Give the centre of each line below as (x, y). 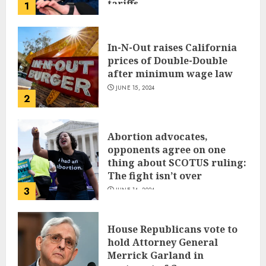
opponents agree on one (167, 149)
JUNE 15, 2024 (135, 88)
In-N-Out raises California (172, 48)
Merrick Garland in (156, 255)
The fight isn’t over (155, 175)
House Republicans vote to (172, 229)
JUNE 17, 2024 (135, 17)
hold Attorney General (163, 242)
